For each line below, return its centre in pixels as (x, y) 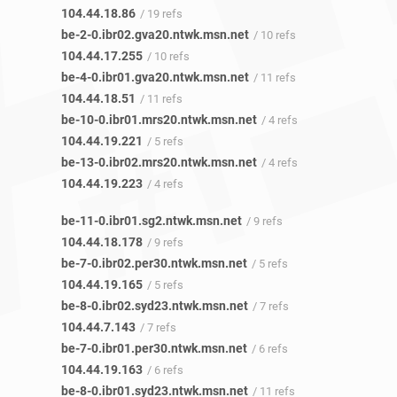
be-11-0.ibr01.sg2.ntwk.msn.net (152, 221)
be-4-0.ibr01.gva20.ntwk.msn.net (155, 78)
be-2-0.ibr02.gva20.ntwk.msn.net (155, 35)
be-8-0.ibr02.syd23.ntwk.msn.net (155, 306)
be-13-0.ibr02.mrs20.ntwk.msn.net (159, 163)
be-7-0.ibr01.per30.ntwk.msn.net (154, 349)
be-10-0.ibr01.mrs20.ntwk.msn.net (159, 120)
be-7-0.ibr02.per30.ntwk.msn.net (154, 264)
